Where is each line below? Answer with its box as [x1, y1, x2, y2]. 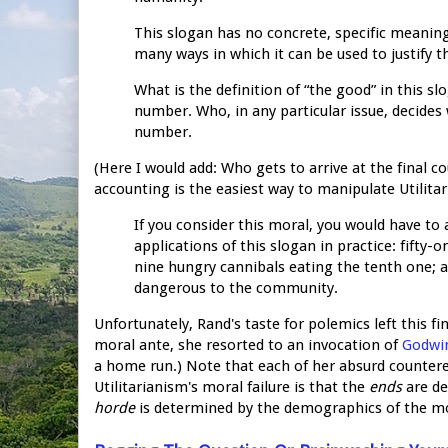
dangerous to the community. [134, 278, 338, 297]
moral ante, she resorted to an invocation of [94, 335, 402, 354]
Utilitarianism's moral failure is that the [94, 377, 369, 396]
